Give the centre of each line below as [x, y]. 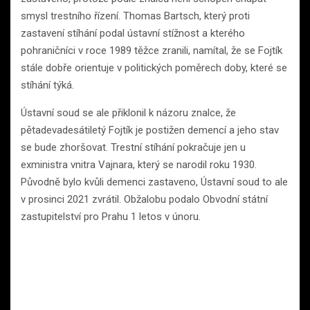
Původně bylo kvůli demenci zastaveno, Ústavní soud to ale [154, 182]
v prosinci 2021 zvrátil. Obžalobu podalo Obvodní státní [144, 200]
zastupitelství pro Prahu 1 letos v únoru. [111, 217]
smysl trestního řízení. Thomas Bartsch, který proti [135, 16]
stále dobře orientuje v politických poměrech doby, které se [154, 68]
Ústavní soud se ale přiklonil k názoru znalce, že [128, 113]
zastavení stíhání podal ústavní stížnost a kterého [133, 34]
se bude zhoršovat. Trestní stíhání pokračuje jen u [133, 148]
